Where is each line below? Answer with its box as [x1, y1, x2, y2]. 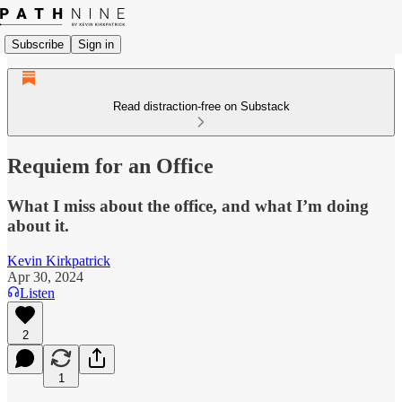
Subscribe [12, 37, 64, 51]
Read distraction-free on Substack [112, 100, 290, 113]
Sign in [78, 37, 114, 51]
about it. [7, 215, 69, 235]
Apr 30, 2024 [7, 268, 83, 284]
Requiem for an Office [7, 153, 214, 178]
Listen [20, 284, 55, 301]
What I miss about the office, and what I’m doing [7, 196, 369, 215]
